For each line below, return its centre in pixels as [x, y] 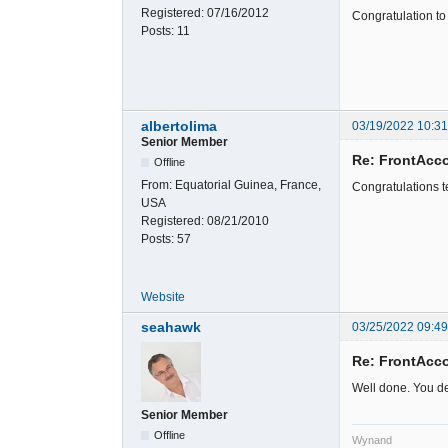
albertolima [179, 125]
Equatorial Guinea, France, [248, 184]
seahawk [171, 326]
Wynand [372, 439]
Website [163, 296]
